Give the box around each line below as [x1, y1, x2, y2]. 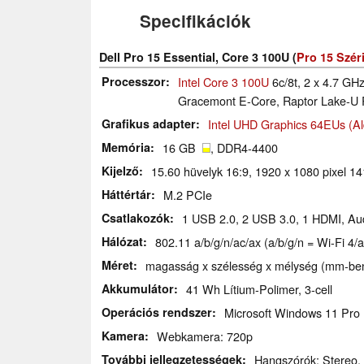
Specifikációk [140, 8, 251, 32]
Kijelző [102, 162, 139, 179]
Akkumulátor [102, 279, 174, 297]
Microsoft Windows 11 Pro [224, 303, 360, 321]
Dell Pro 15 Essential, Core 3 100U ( [99, 48, 297, 65]
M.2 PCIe [163, 185, 212, 203]
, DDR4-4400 [210, 138, 278, 156]
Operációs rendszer [102, 303, 212, 320]
